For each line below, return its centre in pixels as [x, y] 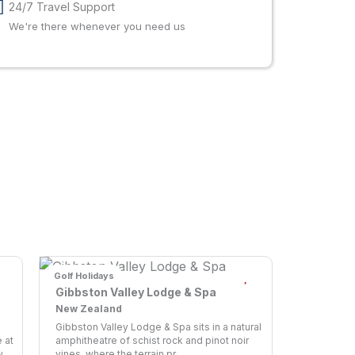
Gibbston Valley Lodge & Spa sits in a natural [158, 327]
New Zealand [89, 309]
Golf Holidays [84, 276]
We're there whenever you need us [97, 27]
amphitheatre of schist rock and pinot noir [152, 341]
